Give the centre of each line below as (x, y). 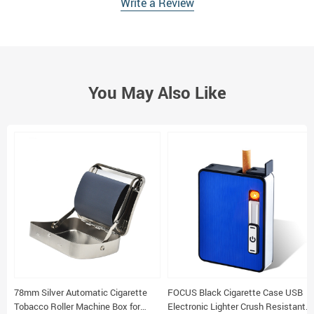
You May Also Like (157, 93)
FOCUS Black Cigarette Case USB (235, 293)
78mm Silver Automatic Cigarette (81, 293)
